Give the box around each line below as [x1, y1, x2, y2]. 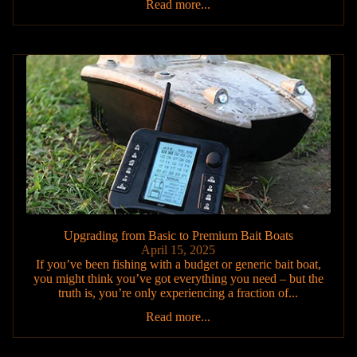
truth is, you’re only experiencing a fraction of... [58, 286, 299, 300]
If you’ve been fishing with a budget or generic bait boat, [35, 257, 321, 272]
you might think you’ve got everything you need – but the [33, 272, 324, 286]
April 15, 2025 [141, 243, 216, 257]
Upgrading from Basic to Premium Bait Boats [63, 229, 293, 243]
